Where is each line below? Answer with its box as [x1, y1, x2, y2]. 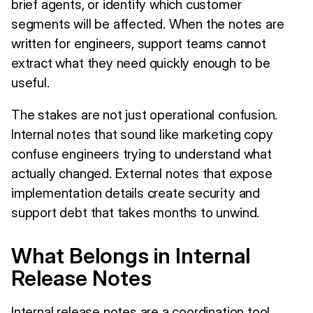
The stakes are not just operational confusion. [11, 105, 278, 123]
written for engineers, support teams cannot [11, 34, 266, 52]
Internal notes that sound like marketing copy [11, 125, 273, 143]
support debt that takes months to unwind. [11, 203, 260, 221]
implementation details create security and [11, 184, 260, 201]
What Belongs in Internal [11, 242, 250, 268]
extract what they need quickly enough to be [11, 54, 270, 71]
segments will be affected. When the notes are [11, 15, 284, 32]
